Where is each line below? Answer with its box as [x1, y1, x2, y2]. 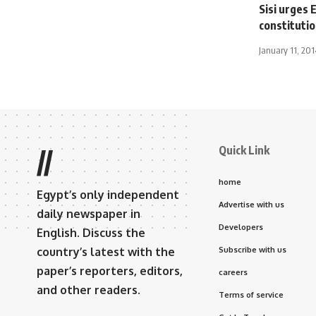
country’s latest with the [37, 244, 175, 259]
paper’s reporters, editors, [37, 263, 183, 278]
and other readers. [37, 282, 140, 297]
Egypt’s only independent [37, 187, 179, 202]
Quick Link [219, 142, 269, 157]
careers [219, 267, 248, 277]
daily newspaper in [37, 206, 140, 221]
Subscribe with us [219, 244, 286, 255]
